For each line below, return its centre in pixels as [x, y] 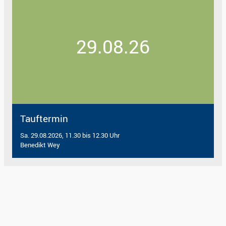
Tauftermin [44, 119]
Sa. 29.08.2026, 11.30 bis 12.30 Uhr [70, 135]
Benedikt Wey [40, 145]
